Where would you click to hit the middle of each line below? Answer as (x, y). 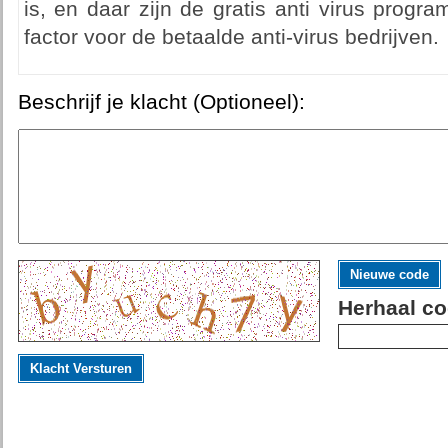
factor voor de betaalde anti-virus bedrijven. (231, 37)
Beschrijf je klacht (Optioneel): (161, 102)
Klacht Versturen (80, 368)
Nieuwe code (389, 274)
